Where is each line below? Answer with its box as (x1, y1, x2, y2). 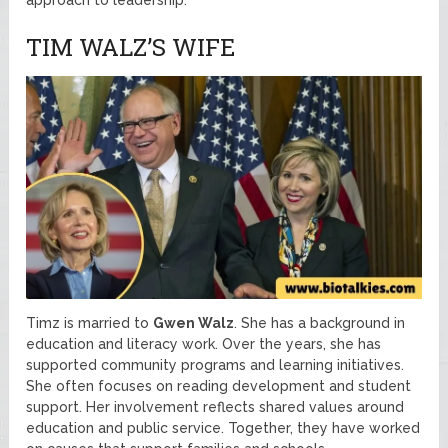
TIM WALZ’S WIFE (26, 30, 236, 63)
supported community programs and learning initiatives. (26, 356, 405, 373)
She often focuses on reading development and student (26, 377, 412, 394)
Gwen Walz (153, 314, 235, 331)
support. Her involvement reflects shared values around (26, 398, 405, 415)
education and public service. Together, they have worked (26, 419, 421, 436)
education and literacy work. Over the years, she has (26, 335, 382, 352)
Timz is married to (26, 314, 154, 331)
